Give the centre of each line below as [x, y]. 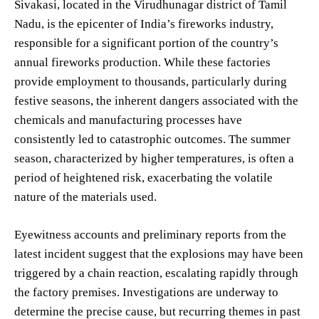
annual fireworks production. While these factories [142, 63]
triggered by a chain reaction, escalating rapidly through [156, 273]
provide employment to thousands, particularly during [151, 82]
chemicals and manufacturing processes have [128, 120]
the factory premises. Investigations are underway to [146, 293]
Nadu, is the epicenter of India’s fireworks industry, [144, 24]
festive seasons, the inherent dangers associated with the [156, 101]
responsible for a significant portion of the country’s [146, 43]
